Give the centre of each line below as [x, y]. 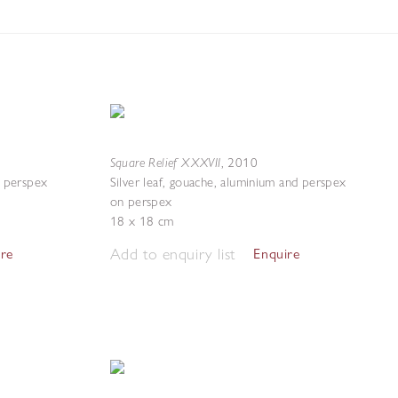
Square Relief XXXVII [165, 162]
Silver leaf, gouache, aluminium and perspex [228, 182]
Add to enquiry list [172, 254]
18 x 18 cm [142, 221]
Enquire [277, 254]
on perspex [141, 202]
